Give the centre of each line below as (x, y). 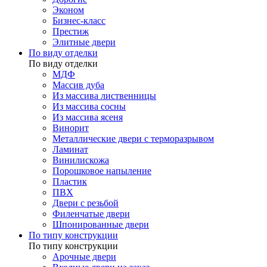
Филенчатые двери (91, 214)
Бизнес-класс (79, 21)
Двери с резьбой (86, 203)
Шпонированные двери (101, 225)
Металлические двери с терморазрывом (133, 139)
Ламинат (70, 150)
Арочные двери (84, 257)
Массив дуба (78, 85)
